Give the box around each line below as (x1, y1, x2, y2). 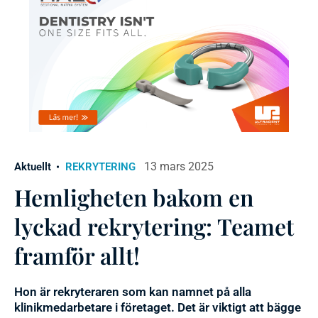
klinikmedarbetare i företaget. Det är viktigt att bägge (14, 300, 301, 315)
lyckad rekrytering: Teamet (14, 211, 294, 242)
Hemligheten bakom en (14, 182, 253, 213)
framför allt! (14, 240, 140, 271)
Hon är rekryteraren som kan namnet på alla (14, 285, 251, 300)
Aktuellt (14, 160, 51, 174)
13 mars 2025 (144, 160, 214, 174)
